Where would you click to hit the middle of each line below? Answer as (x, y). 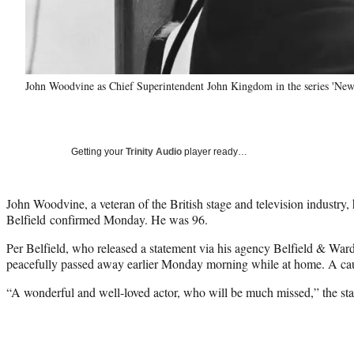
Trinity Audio (154, 151)
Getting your (98, 151)
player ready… (215, 151)
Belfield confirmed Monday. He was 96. (107, 219)
